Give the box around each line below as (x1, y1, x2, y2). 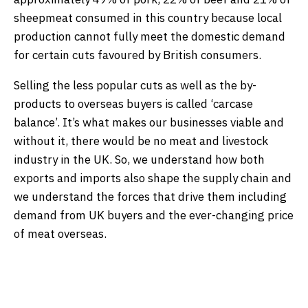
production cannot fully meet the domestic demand (14, 28, 285, 44)
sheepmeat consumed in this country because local (14, 10, 282, 25)
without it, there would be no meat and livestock (14, 133, 268, 148)
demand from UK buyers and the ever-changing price (14, 207, 294, 223)
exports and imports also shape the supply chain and (14, 170, 291, 186)
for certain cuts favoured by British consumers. (14, 47, 261, 63)
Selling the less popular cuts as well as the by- (14, 77, 256, 93)
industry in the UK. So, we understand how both (14, 151, 265, 167)
